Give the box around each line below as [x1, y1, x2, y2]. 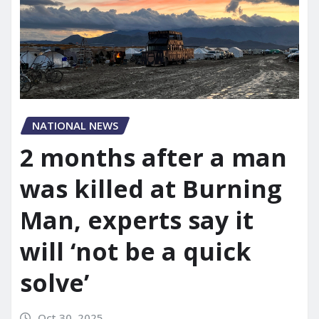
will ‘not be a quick [20, 234, 251, 268]
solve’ [20, 266, 89, 299]
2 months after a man [20, 140, 287, 174]
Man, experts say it [20, 203, 253, 236]
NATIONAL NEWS [32, 118, 118, 133]
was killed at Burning [20, 172, 282, 205]
